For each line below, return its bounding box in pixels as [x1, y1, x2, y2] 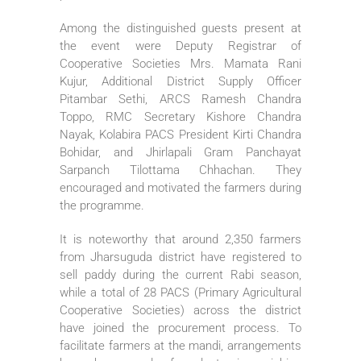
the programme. [60, 197, 144, 213]
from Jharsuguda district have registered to [60, 249, 301, 264]
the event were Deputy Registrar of [60, 38, 301, 53]
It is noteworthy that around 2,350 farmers [60, 231, 301, 247]
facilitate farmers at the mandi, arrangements [60, 338, 301, 353]
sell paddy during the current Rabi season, [60, 267, 301, 282]
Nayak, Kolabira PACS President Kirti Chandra [60, 127, 301, 142]
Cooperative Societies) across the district [60, 302, 301, 317]
